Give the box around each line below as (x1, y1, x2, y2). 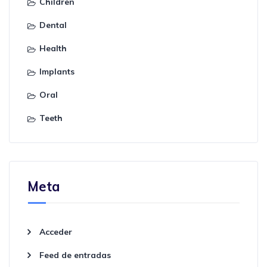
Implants (39, 66, 74, 77)
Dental (39, 19, 67, 30)
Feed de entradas (39, 249, 111, 260)
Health (39, 42, 67, 54)
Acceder (39, 226, 72, 237)
